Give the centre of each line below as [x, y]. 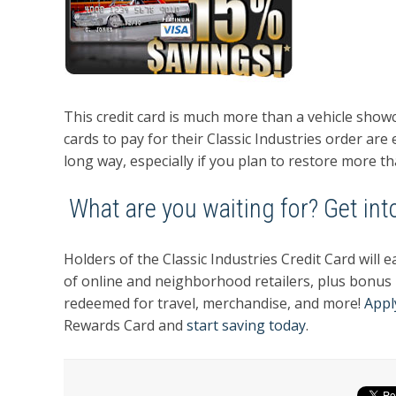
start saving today [246, 325]
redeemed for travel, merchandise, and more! [214, 303]
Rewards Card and [125, 325]
